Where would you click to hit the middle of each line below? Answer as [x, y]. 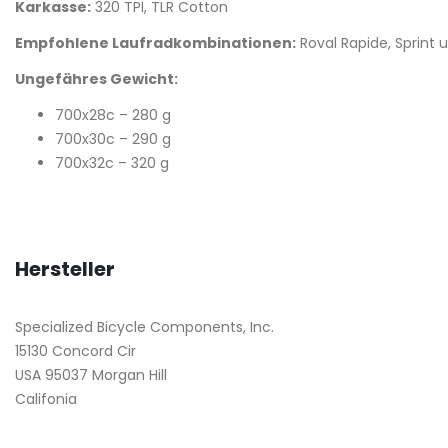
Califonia [46, 398]
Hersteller [65, 268]
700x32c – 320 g [112, 162]
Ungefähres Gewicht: [96, 78]
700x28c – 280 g [113, 114]
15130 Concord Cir [75, 350]
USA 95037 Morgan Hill [91, 374]
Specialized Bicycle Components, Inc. [144, 326]
